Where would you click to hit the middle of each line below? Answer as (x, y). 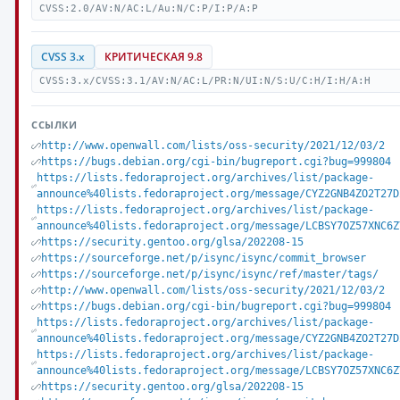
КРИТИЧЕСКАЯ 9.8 (154, 57)
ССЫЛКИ (54, 125)
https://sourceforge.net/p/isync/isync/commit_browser (204, 258)
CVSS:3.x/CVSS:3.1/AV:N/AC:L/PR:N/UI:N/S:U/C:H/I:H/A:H (205, 81)
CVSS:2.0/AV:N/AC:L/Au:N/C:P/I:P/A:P (149, 8)
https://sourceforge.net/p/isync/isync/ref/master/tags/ (210, 274)
